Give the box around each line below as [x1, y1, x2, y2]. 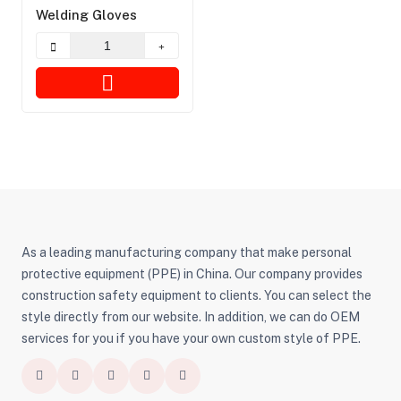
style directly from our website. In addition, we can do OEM [21, 309, 360, 324]
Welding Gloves [35, 7, 137, 23]
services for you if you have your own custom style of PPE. [21, 330, 361, 346]
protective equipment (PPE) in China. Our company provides [21, 266, 363, 281]
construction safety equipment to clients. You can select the [21, 287, 371, 303]
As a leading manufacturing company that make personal [21, 244, 352, 260]
